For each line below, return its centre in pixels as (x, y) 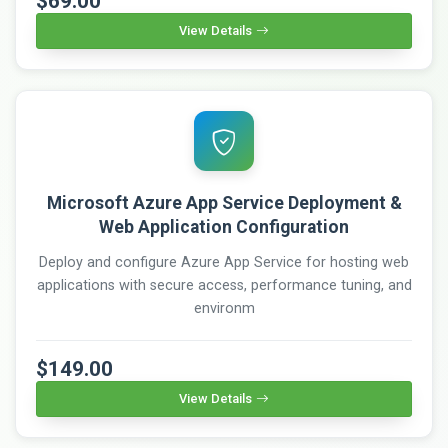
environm (224, 308)
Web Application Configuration (224, 226)
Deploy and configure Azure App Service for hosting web (224, 262)
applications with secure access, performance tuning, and (224, 285)
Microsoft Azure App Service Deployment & (224, 202)
